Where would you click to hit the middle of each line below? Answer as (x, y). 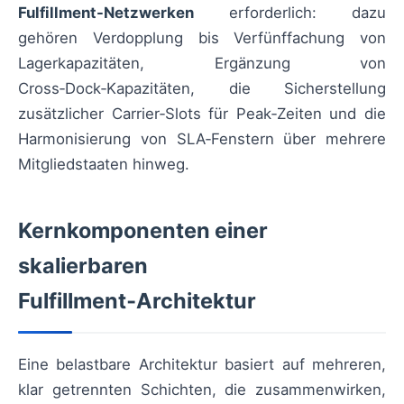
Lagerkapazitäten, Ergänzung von (202, 63)
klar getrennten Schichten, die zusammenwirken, (202, 390)
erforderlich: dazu (290, 13)
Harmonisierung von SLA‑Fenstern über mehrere (202, 139)
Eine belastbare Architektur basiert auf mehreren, (202, 364)
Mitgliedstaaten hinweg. (104, 164)
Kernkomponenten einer (143, 230)
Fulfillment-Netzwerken (106, 13)
